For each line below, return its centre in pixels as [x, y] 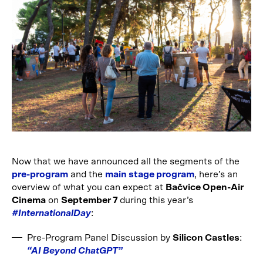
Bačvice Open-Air [205, 187]
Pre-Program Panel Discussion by [100, 237]
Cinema [29, 200]
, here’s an [216, 174]
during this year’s [156, 200]
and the [87, 174]
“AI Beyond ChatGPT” [75, 250]
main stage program [150, 174]
